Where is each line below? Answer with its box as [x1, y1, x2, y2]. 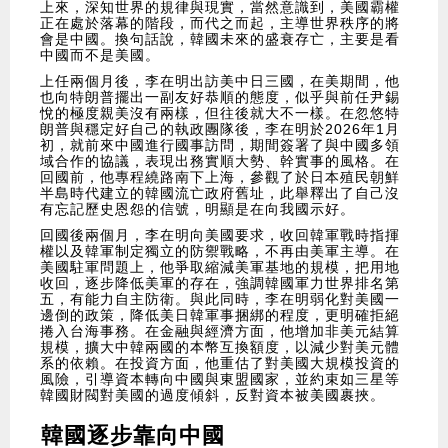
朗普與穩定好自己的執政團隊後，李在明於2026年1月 [40, 121, 400, 138]
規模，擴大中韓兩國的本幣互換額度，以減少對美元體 [40, 339, 400, 356]
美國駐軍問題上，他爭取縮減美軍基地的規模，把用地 [40, 259, 400, 276]
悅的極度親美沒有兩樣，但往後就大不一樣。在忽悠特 [40, 105, 400, 122]
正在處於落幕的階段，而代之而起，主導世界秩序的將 [40, 15, 400, 32]
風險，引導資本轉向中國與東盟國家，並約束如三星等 [40, 371, 400, 388]
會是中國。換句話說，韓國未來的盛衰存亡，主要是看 [40, 31, 400, 48]
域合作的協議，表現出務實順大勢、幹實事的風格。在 [40, 153, 400, 170]
